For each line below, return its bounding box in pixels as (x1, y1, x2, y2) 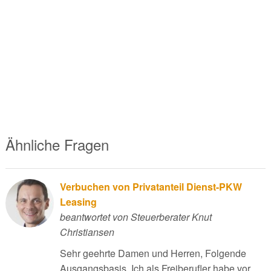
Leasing (59, 195, 97, 209)
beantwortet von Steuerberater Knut (59, 210, 212, 224)
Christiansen (59, 225, 114, 240)
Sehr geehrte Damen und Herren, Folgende (59, 246, 246, 261)
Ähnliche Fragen (5, 134, 109, 155)
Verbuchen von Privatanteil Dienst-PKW (59, 180, 242, 194)
